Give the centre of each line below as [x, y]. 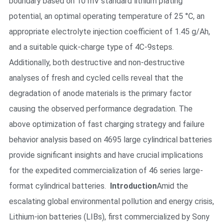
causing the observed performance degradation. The [101, 109]
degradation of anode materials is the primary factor [100, 93]
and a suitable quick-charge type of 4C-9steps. [91, 47]
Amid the [172, 186]
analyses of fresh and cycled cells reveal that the [96, 78]
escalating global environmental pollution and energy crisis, [111, 201]
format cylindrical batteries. [59, 186]
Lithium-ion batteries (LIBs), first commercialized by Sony [109, 217]
